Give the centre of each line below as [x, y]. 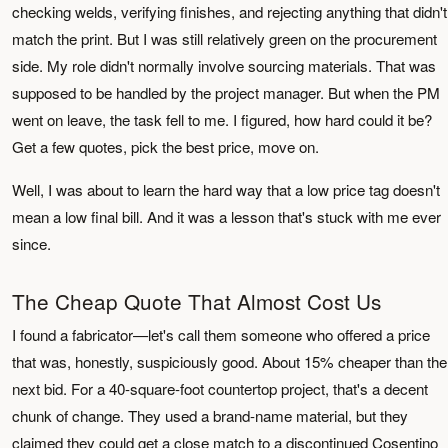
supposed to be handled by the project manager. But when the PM [226, 92]
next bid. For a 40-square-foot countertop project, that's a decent [220, 388]
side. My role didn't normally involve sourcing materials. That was [224, 65]
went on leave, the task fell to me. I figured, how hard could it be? [222, 119]
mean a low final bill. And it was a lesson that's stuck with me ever [226, 216]
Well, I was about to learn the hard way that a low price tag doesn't [226, 189]
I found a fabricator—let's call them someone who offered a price [221, 334]
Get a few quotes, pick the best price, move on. [165, 146]
